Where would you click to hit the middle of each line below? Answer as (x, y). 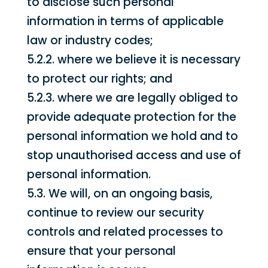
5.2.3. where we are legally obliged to (132, 98)
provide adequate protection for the (131, 117)
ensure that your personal (101, 251)
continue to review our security (115, 213)
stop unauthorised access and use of (134, 155)
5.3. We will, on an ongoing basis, (119, 194)
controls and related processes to (125, 232)
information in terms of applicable (125, 21)
